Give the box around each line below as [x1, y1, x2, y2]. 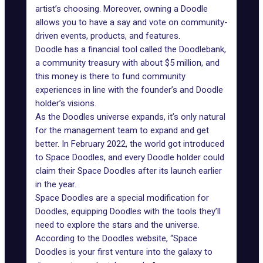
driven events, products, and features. [35, 31, 180, 41]
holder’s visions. [35, 98, 96, 109]
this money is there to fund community [35, 71, 186, 82]
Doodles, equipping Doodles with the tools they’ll [35, 206, 221, 217]
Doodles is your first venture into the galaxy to [35, 247, 213, 257]
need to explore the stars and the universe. [35, 220, 200, 230]
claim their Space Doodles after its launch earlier [35, 166, 222, 176]
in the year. [35, 179, 76, 190]
